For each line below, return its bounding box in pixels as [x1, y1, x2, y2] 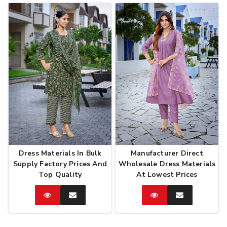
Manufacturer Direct [131, 148, 203, 159]
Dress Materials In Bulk [18, 148, 102, 159]
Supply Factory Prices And [13, 159, 107, 169]
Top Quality [38, 170, 82, 180]
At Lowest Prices [136, 170, 198, 180]
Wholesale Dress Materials [118, 159, 216, 169]
